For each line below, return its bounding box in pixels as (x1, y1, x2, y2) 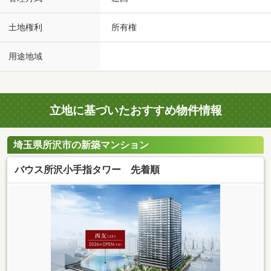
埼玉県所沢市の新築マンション (13, 139, 149, 151)
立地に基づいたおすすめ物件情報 (49, 103, 222, 118)
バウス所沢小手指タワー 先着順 (15, 163, 160, 175)
